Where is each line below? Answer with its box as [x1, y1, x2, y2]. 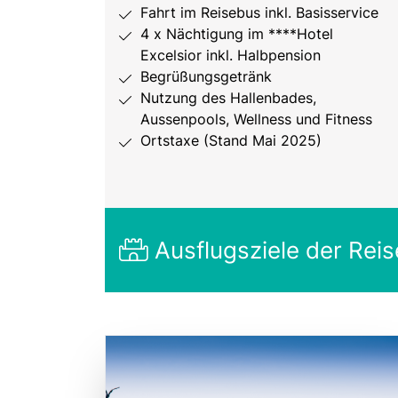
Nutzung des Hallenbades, [140, 89, 316, 107]
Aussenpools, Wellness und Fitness [140, 110, 372, 129]
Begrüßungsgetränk [140, 68, 272, 86]
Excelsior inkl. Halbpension [140, 46, 321, 65]
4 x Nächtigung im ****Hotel [140, 25, 333, 44]
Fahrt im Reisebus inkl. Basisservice [140, 4, 378, 22]
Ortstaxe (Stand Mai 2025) [140, 131, 322, 150]
